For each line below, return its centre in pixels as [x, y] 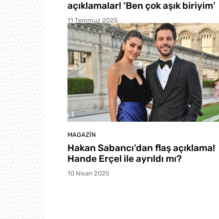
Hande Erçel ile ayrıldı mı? [125, 158]
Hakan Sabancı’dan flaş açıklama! [141, 148]
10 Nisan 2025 [88, 173]
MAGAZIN [82, 134]
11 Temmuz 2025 [93, 21]
